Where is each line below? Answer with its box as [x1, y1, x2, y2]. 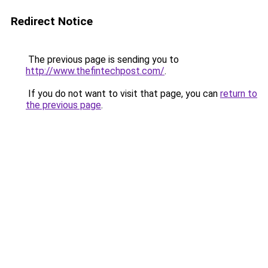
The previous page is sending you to [26, 54, 179, 65]
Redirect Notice [11, 14, 93, 28]
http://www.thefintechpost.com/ [26, 65, 165, 77]
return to [220, 88, 257, 99]
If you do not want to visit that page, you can [26, 88, 220, 99]
